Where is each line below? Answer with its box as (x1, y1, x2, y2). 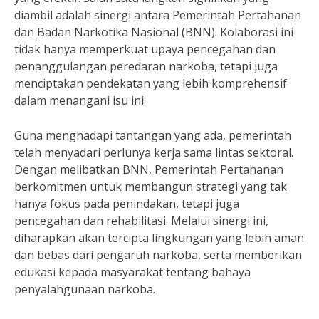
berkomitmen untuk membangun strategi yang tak (14, 179, 287, 194)
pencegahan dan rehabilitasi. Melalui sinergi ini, (14, 213, 268, 229)
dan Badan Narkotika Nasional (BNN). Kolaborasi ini (14, 24, 293, 40)
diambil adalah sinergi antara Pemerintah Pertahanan (14, 7, 301, 23)
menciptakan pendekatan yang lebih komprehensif (14, 75, 287, 91)
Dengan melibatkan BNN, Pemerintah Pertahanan (14, 162, 283, 177)
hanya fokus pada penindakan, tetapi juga (14, 196, 239, 211)
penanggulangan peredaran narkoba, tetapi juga (14, 58, 278, 74)
